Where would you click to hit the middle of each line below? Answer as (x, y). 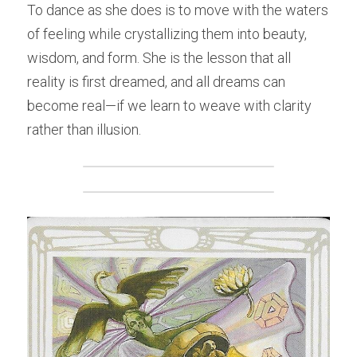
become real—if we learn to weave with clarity (169, 106)
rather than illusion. (84, 130)
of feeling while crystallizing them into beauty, (167, 34)
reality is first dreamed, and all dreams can (156, 82)
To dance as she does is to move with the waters (178, 10)
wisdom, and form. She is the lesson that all (159, 58)
